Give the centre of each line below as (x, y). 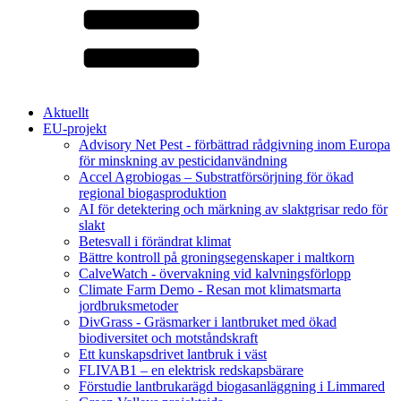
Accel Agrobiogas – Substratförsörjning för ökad (216, 177)
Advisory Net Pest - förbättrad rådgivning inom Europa (235, 145)
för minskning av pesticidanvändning (183, 161)
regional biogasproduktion (153, 193)
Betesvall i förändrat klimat (155, 241)
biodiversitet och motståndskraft (168, 338)
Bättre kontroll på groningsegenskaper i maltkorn (217, 257)
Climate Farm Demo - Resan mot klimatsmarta (210, 290)
